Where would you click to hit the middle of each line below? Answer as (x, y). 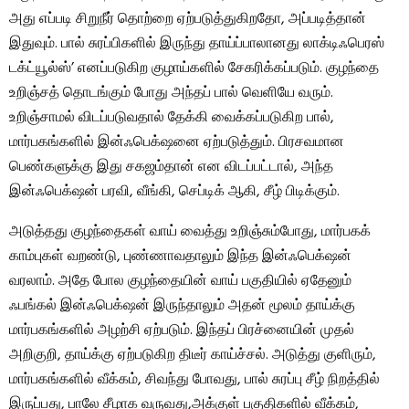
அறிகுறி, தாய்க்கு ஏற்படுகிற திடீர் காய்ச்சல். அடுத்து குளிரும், (193, 355)
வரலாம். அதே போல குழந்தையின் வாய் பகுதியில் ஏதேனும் (180, 281)
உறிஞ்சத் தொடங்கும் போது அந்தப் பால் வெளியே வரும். (171, 93)
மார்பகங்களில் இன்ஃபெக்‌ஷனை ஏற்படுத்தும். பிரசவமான (177, 142)
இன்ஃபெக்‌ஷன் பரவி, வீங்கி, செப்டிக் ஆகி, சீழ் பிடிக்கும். (174, 191)
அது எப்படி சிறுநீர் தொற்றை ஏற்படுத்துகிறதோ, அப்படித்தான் (188, 19)
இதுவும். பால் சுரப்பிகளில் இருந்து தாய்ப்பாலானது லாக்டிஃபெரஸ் (197, 43)
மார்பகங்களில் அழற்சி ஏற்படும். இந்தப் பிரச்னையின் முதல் (182, 330)
